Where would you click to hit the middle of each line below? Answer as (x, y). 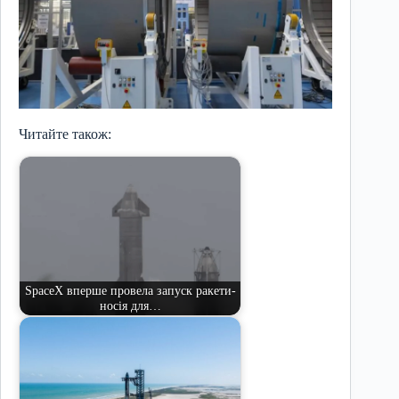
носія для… (130, 306)
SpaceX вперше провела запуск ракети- (130, 291)
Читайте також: (65, 134)
